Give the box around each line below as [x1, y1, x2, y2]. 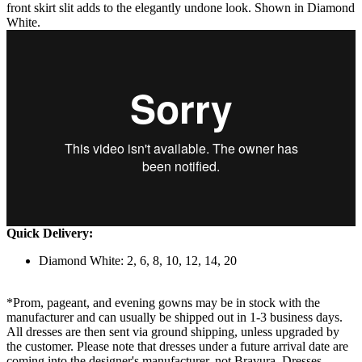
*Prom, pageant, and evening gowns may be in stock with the [6, 296, 320, 310]
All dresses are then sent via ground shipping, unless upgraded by [6, 325, 339, 339]
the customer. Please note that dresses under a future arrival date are [6, 339, 348, 354]
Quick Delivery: [6, 226, 93, 241]
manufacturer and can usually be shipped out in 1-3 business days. [6, 310, 343, 325]
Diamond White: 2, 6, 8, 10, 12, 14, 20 [39, 254, 237, 268]
